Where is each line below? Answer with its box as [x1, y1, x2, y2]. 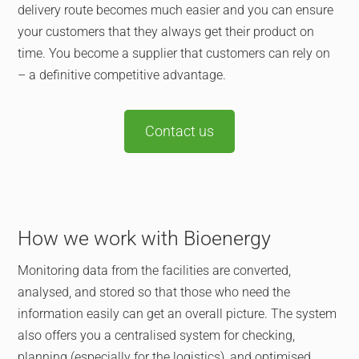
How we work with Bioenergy [18, 227, 272, 250]
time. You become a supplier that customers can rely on [18, 46, 331, 61]
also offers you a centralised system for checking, [18, 328, 296, 343]
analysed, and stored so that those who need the [18, 284, 291, 300]
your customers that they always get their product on [18, 24, 315, 39]
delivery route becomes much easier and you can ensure [18, 2, 334, 18]
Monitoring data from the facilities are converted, [18, 263, 292, 278]
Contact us [145, 123, 214, 139]
